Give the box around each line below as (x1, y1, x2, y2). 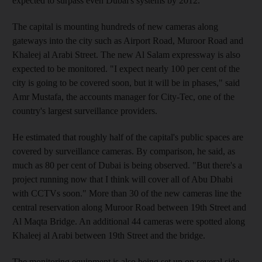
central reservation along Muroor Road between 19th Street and (12, 202, 246, 212)
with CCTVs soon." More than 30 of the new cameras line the (12, 188, 242, 198)
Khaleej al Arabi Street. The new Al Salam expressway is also (12, 49, 240, 60)
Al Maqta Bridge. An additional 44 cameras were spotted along (12, 216, 245, 226)
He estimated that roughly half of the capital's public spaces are (12, 132, 243, 142)
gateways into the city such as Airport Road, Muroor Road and (12, 35, 243, 46)
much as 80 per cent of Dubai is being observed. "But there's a (12, 160, 242, 170)
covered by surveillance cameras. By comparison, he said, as (12, 146, 235, 156)
